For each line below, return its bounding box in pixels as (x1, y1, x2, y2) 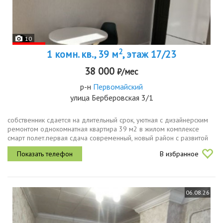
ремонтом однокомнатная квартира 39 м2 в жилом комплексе (7, 124, 199, 134)
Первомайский (93, 82, 143, 92)
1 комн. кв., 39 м (47, 48, 118, 61)
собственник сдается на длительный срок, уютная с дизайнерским (7, 115, 208, 125)
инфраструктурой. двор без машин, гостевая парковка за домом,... (7, 142, 214, 152)
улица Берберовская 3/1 (70, 93, 153, 103)
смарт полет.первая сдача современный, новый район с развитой (7, 133, 208, 143)
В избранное (160, 149, 199, 159)
